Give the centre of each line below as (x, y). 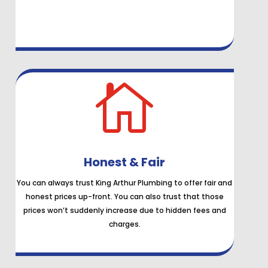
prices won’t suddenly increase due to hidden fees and (124, 211)
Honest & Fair (125, 162)
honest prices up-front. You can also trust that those (124, 197)
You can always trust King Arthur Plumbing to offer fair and (125, 183)
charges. (124, 224)
